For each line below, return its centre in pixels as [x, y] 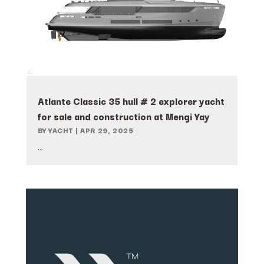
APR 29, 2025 [107, 130]
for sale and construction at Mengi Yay [123, 116]
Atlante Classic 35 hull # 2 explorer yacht [131, 100]
